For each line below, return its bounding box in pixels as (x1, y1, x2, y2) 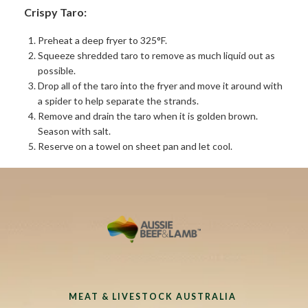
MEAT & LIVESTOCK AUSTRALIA (69, 291, 239, 302)
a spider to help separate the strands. (38, 94, 199, 107)
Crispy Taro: (24, 5, 87, 19)
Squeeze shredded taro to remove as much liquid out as (38, 49, 275, 61)
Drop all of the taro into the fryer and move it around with (38, 79, 283, 91)
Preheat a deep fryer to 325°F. (38, 34, 167, 46)
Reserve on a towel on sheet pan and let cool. (38, 140, 232, 152)
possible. (38, 64, 76, 76)
